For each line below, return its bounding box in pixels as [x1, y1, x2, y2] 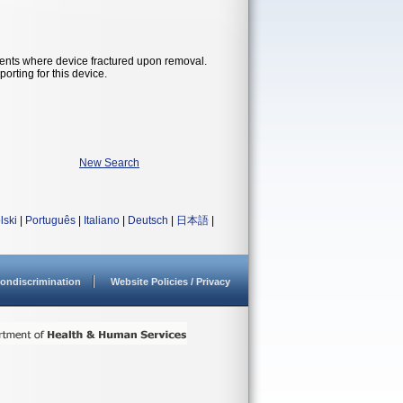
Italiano [84, 214, 120, 227]
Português [25, 214, 76, 227]
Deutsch [128, 214, 168, 227]
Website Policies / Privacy [111, 276, 230, 287]
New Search [79, 157, 139, 169]
